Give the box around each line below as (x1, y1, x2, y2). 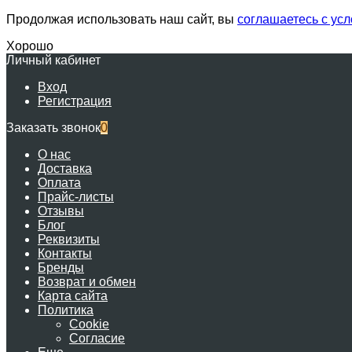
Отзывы (38, 204, 84, 218)
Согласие (69, 332, 125, 345)
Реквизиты (38, 233, 100, 246)
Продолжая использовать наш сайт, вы (6, 13, 237, 26)
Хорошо (6, 39, 53, 53)
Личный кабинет (6, 53, 101, 67)
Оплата (38, 176, 81, 189)
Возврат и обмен (38, 275, 136, 288)
